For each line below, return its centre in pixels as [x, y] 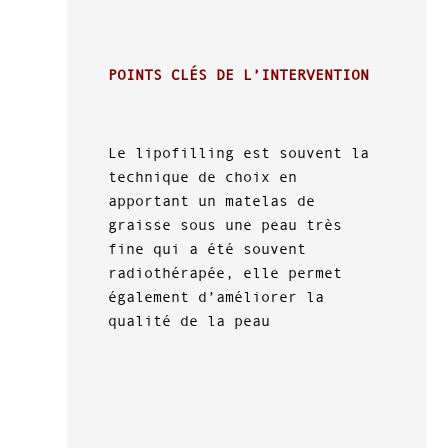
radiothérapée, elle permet [224, 272]
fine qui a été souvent [206, 248]
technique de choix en [202, 176]
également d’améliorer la [215, 296]
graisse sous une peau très [224, 224]
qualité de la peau [188, 320]
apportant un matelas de [211, 200]
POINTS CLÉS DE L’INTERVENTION [238, 74]
